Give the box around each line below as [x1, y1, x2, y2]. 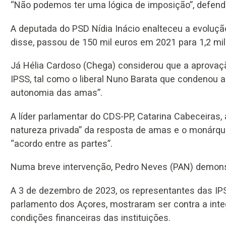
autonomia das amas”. [11, 87, 102, 98]
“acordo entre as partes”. [11, 138, 112, 149]
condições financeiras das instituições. [11, 212, 171, 223]
